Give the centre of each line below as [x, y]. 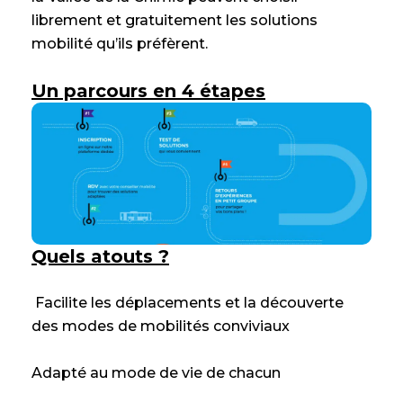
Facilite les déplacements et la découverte [188, 303]
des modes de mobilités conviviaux [161, 327]
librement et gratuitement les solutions [175, 21]
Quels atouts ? [100, 257]
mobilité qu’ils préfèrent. [121, 44]
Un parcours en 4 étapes [148, 91]
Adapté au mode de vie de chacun [158, 373]
